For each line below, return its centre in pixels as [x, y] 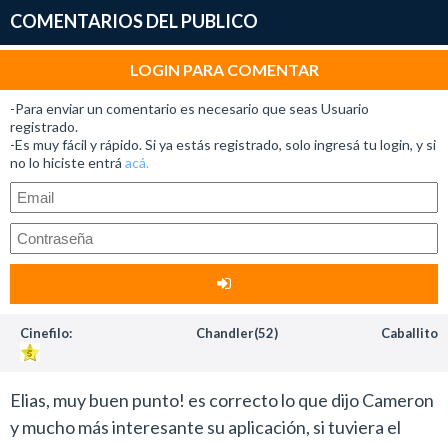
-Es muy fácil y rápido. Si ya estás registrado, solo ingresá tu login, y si [223, 144]
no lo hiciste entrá [67, 162]
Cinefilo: [46, 332]
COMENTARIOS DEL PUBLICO [134, 20]
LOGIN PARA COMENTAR [224, 69]
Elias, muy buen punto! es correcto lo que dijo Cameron [222, 399]
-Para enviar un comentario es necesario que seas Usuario [189, 108]
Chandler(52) [236, 332]
